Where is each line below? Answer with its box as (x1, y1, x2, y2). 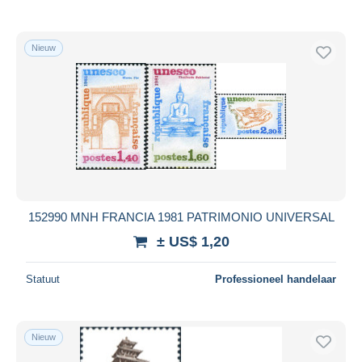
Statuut (26, 272, 60, 285)
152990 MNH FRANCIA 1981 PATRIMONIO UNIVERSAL (27, 209, 335, 224)
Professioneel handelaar (215, 272, 336, 285)
